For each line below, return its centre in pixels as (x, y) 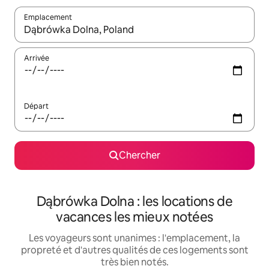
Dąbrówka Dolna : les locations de (134, 202)
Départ (36, 107)
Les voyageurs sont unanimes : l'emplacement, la (134, 238)
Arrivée (37, 59)
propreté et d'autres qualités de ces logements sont (134, 250)
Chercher (139, 156)
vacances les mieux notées (134, 217)
